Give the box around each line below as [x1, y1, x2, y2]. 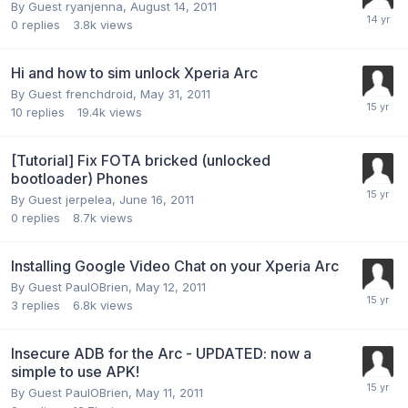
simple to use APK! [11, 362, 139, 381]
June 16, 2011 [119, 191, 194, 207]
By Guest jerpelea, [11, 191, 119, 207]
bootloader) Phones [11, 168, 148, 188]
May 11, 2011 [136, 384, 203, 400]
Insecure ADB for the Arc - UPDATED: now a [11, 343, 311, 362]
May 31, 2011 [140, 86, 210, 101]
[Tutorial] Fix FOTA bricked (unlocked [11, 150, 270, 169]
